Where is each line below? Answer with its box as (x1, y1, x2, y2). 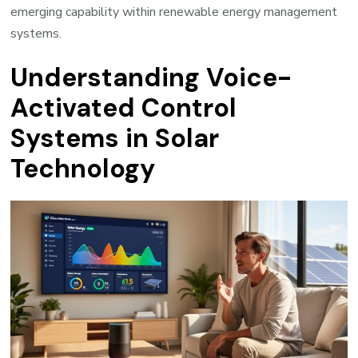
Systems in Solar (10, 121, 220, 155)
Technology (10, 151, 156, 185)
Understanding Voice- (10, 60, 292, 94)
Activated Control (10, 90, 237, 125)
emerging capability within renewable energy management (10, 3, 338, 22)
